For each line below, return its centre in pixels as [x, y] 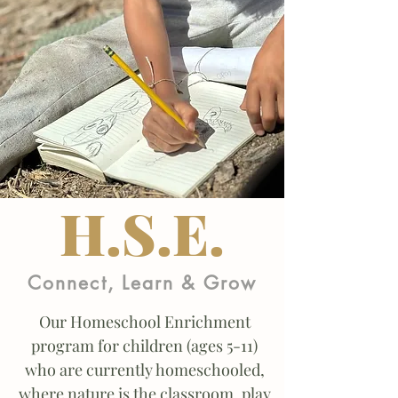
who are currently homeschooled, [144, 370]
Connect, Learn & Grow [142, 283]
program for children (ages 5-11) [144, 346]
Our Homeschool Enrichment [144, 322]
